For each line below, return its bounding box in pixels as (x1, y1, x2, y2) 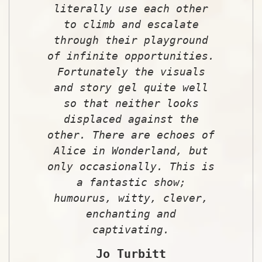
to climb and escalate (63, 18, 199, 30)
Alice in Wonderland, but (54, 144, 208, 157)
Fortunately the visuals (57, 65, 205, 78)
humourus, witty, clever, (54, 191, 208, 204)
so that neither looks (63, 96, 199, 109)
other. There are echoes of (47, 128, 215, 141)
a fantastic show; (76, 175, 186, 188)
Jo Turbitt (96, 246, 166, 261)
